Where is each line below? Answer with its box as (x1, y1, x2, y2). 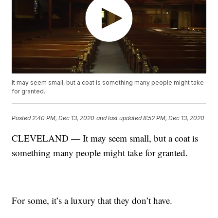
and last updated (96, 114, 142, 122)
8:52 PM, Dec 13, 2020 (143, 114, 205, 122)
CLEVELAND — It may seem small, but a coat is (12, 132, 199, 145)
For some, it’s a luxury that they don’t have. (12, 194, 173, 207)
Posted (12, 114, 33, 122)
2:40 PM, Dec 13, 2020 (32, 114, 95, 122)
